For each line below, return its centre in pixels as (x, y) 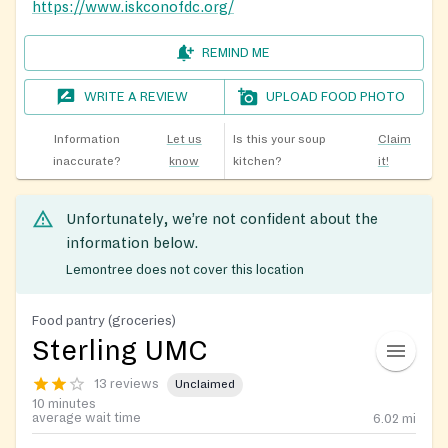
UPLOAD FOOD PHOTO (336, 96)
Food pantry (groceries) (104, 321)
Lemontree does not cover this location (185, 270)
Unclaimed (205, 385)
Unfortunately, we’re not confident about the (222, 218)
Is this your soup (279, 139)
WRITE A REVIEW (136, 96)
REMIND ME (236, 52)
